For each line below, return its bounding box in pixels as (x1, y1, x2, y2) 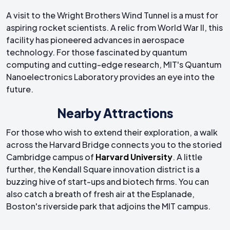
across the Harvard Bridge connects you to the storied (6, 139, 222, 150)
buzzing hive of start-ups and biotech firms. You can (6, 176, 209, 187)
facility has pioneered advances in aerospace (6, 34, 184, 46)
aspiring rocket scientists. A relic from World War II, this (6, 22, 223, 33)
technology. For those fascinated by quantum (6, 47, 187, 58)
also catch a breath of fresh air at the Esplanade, (6, 188, 195, 200)
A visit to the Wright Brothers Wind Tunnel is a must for (6, 10, 218, 21)
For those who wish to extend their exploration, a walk (6, 127, 218, 138)
